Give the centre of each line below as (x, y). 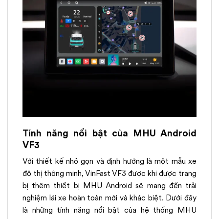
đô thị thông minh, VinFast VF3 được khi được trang (109, 174)
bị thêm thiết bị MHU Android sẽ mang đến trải (109, 186)
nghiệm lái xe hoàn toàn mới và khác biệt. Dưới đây (109, 198)
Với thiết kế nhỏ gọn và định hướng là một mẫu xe (109, 161)
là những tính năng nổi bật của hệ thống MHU (109, 210)
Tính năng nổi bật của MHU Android (109, 133)
